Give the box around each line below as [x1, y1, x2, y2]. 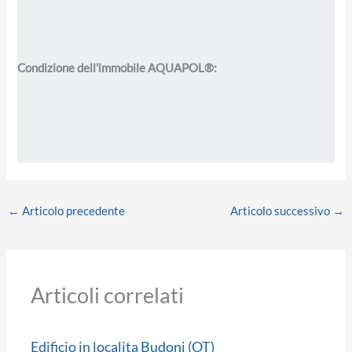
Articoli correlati [31, 282, 185, 309]
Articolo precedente [19, 203, 125, 218]
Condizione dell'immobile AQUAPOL [17, 61, 205, 75]
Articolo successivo [230, 203, 333, 218]
